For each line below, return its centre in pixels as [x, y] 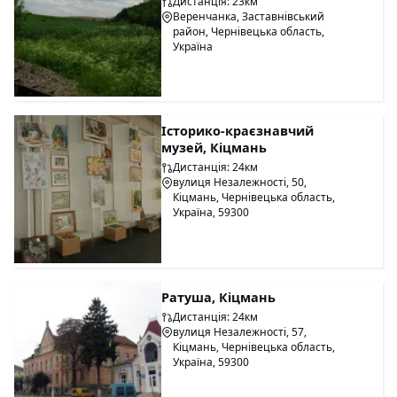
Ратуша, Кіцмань [219, 297]
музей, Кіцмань [214, 148]
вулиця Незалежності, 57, [240, 331]
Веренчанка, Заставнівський [249, 16]
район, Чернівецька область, [249, 31]
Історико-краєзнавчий [238, 131]
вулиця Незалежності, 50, [240, 183]
